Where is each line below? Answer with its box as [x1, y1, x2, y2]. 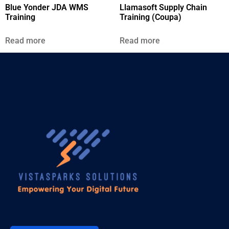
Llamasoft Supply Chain [120, 2, 207, 12]
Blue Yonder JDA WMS [5, 2, 88, 12]
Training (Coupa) [120, 12, 181, 22]
